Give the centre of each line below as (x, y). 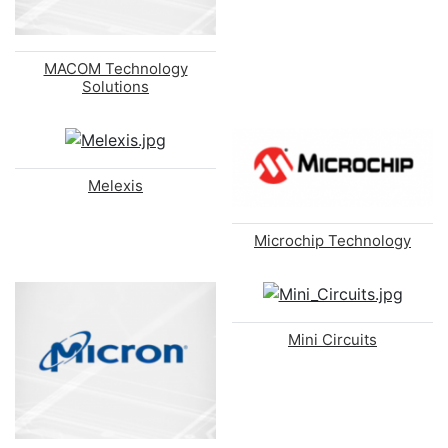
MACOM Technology (115, 69)
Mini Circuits (332, 339)
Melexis (115, 186)
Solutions (115, 87)
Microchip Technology (332, 240)
